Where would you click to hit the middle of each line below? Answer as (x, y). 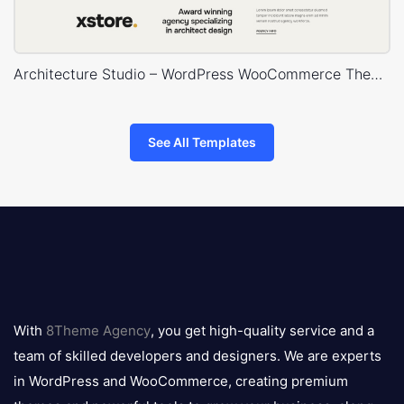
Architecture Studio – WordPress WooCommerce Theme (376, 74)
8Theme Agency (98, 331)
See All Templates (202, 142)
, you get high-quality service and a (262, 331)
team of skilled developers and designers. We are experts (197, 356)
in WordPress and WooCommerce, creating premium (181, 381)
